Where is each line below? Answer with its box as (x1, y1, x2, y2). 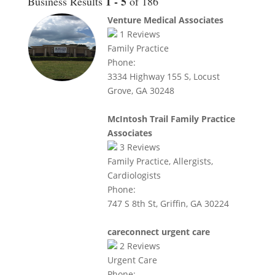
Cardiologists (107, 169, 161, 181)
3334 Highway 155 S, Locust (107, 71, 220, 82)
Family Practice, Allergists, (107, 155, 213, 167)
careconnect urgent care (107, 226, 210, 238)
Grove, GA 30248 (107, 85, 174, 96)
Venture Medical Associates (107, 14, 223, 26)
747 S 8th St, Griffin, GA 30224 (107, 198, 229, 209)
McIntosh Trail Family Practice (107, 113, 235, 125)
